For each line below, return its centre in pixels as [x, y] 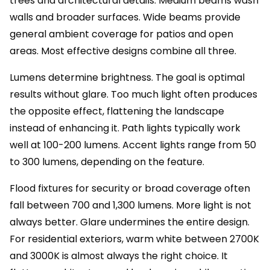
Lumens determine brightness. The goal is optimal [127, 77]
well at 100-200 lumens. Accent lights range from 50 [133, 145]
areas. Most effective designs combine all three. [123, 51]
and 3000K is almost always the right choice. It [119, 256]
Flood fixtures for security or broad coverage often [130, 188]
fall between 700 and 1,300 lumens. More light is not [130, 205]
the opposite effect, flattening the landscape [117, 111]
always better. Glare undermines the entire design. [130, 222]
